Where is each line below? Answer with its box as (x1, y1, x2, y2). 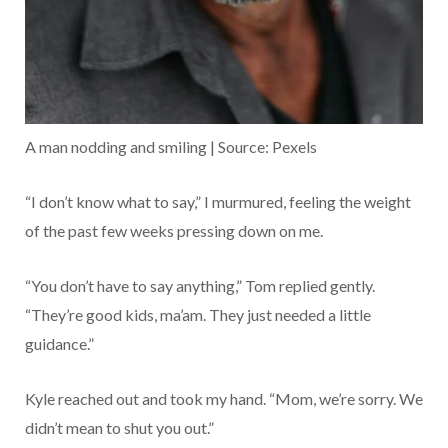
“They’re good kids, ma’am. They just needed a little (25, 304, 371, 324)
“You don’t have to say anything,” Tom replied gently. (25, 275, 375, 295)
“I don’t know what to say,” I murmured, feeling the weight (25, 191, 411, 211)
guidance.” (25, 333, 94, 353)
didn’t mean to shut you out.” (25, 417, 214, 437)
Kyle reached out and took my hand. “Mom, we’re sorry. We (25, 388, 423, 408)
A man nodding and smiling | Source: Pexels (25, 136, 317, 156)
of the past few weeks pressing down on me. (25, 220, 323, 240)
